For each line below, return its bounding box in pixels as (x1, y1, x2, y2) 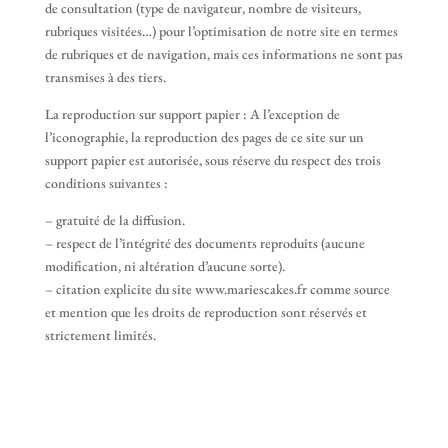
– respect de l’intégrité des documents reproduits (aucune (44, 234, 365, 252)
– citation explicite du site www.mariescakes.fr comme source (44, 280, 390, 298)
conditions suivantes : (44, 174, 168, 192)
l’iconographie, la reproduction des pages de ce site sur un (44, 128, 364, 146)
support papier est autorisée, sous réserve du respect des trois (44, 151, 381, 169)
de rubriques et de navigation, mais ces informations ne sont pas (44, 45, 403, 63)
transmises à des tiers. (44, 68, 166, 86)
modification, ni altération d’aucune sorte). (44, 257, 285, 275)
